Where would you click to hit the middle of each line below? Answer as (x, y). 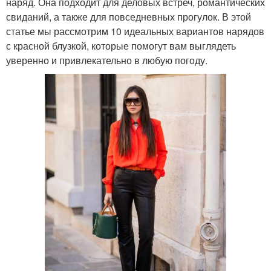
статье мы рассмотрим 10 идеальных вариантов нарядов (135, 31)
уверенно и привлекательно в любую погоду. (107, 60)
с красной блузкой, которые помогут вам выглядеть (121, 45)
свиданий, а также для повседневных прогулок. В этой (129, 16)
